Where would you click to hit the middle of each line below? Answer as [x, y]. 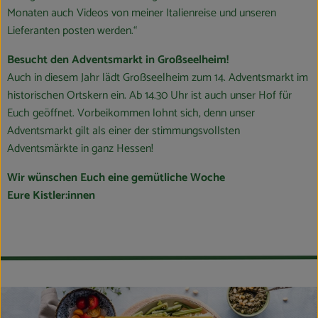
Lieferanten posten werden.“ [72, 31]
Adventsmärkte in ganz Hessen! [82, 149]
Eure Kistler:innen [51, 196]
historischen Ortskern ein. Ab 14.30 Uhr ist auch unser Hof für [149, 96]
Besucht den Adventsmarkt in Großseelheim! [118, 60]
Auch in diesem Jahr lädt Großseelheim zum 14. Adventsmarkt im [158, 78]
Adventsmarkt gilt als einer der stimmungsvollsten [124, 131]
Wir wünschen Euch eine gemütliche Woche [116, 178]
